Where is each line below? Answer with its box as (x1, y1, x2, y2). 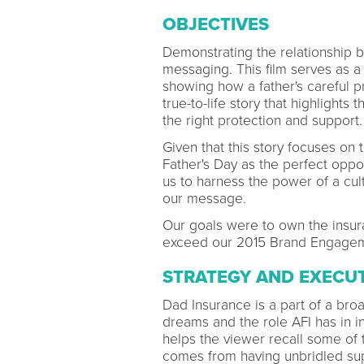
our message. (162, 190, 246, 207)
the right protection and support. (162, 112, 362, 129)
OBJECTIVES (162, 14, 269, 35)
